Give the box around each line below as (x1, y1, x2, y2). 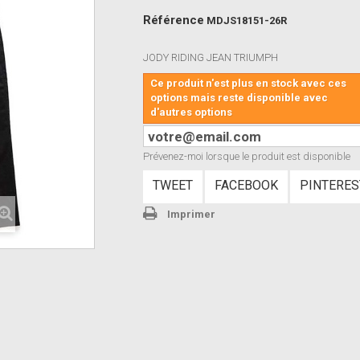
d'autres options (150, 106, 233, 118)
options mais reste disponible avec (150, 92, 329, 104)
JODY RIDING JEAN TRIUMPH (143, 51, 279, 63)
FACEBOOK (215, 178, 279, 193)
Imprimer (167, 208, 216, 220)
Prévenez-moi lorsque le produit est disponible (143, 150, 351, 162)
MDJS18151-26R (207, 14, 288, 27)
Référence (143, 13, 205, 27)
